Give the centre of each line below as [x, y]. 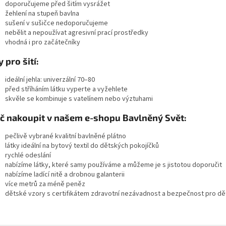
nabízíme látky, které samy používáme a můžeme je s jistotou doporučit [114, 165]
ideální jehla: [23, 79]
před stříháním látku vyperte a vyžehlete [66, 89]
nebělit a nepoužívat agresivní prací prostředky [77, 33]
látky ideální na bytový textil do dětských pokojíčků [82, 146]
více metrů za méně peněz [45, 184]
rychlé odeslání [28, 155]
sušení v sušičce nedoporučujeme [56, 23]
